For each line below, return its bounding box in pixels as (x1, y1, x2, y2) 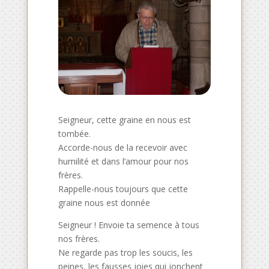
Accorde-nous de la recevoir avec (58, 141, 188, 153)
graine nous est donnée (58, 196, 151, 208)
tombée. (58, 127, 91, 139)
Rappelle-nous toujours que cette (58, 183, 189, 195)
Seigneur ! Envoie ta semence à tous (58, 219, 200, 231)
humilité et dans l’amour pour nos (58, 155, 189, 167)
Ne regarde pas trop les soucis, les (58, 246, 193, 258)
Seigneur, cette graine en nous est (58, 113, 192, 125)
